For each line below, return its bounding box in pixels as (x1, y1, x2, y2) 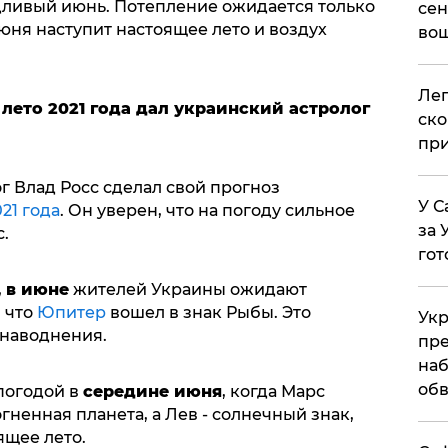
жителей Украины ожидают (68, 280, 307, 300)
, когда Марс (221, 382, 325, 402)
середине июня (82, 382, 222, 402)
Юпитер (36, 303, 106, 323)
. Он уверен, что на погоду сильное (59, 201, 355, 221)
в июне (5, 280, 69, 300)
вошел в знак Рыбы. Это (105, 303, 311, 323)
